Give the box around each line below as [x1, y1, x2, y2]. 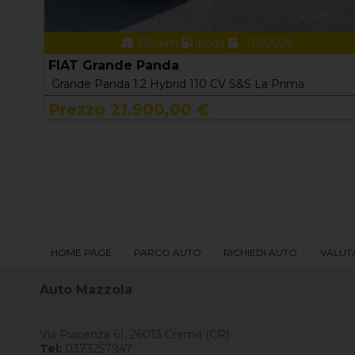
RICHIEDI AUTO [223, 246, 298, 258]
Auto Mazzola [40, 281, 132, 297]
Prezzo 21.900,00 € [48, 99, 211, 119]
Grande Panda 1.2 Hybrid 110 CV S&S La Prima [52, 76, 305, 91]
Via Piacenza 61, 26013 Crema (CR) [40, 326, 229, 342]
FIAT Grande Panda [48, 57, 180, 73]
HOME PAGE [51, 246, 113, 258]
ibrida [192, 35, 228, 50]
